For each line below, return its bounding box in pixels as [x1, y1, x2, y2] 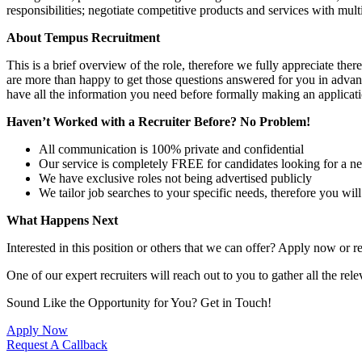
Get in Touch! [200, 295, 271, 309]
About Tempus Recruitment [6, 30, 160, 44]
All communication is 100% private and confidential [39, 141, 304, 156]
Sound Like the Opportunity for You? [6, 295, 200, 309]
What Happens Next [6, 213, 121, 227]
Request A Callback [6, 337, 107, 351]
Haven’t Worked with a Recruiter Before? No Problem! [6, 114, 310, 128]
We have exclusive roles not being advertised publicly [39, 170, 312, 185]
